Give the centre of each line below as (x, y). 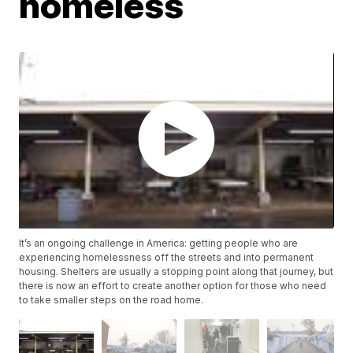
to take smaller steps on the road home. (111, 300)
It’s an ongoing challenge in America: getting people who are (159, 243)
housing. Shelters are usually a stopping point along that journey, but (176, 272)
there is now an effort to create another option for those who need (173, 286)
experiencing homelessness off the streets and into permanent (167, 258)
